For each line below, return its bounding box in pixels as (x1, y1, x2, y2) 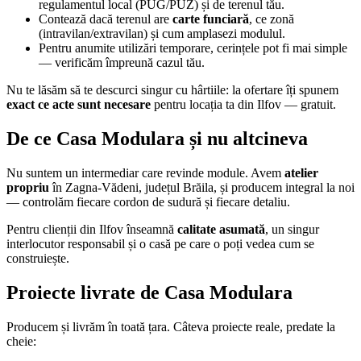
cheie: (6, 334, 36, 348)
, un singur (265, 222, 319, 237)
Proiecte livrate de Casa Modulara (6, 281, 293, 303)
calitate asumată (177, 222, 265, 237)
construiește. (6, 251, 69, 266)
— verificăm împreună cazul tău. (39, 56, 205, 70)
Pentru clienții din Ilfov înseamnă (6, 222, 177, 237)
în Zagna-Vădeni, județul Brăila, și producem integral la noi (49, 180, 355, 195)
